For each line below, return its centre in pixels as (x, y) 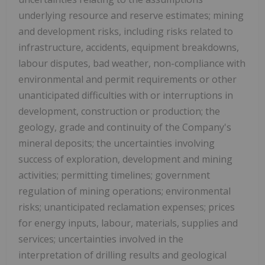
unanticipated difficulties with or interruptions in (126, 95)
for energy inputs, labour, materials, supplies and (128, 223)
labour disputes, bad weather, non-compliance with (132, 63)
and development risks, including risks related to (126, 31)
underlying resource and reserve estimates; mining (131, 15)
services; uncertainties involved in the (101, 239)
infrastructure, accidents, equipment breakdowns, (129, 47)
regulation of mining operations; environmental (125, 191)
